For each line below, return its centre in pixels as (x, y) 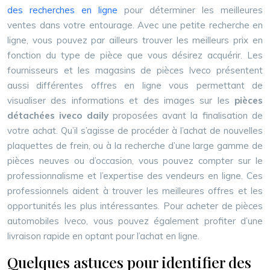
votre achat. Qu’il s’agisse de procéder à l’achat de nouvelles (135, 130)
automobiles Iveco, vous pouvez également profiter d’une (135, 221)
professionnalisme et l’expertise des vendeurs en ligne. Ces (135, 176)
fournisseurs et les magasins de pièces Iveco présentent (135, 70)
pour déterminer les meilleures (190, 10)
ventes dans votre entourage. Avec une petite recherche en (135, 25)
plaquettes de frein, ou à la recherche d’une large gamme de (135, 146)
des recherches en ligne (62, 10)
